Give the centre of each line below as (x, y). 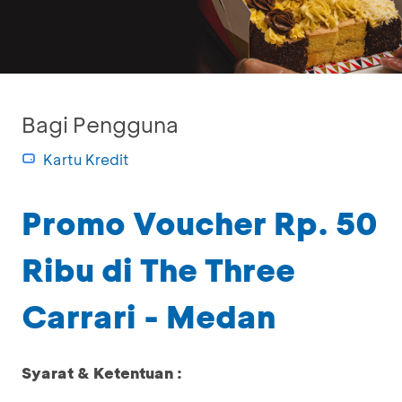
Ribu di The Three (158, 269)
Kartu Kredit (86, 159)
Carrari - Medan (149, 316)
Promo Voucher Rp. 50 (200, 223)
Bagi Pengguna (100, 124)
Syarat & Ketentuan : (102, 372)
